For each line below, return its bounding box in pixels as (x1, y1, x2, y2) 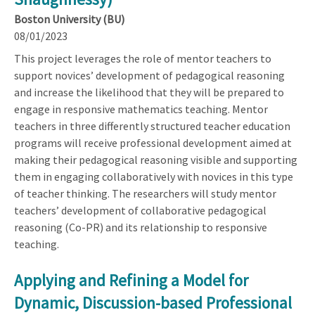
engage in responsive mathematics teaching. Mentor (14, 101, 268, 116)
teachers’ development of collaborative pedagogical (14, 202, 266, 217)
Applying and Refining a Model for (14, 269, 248, 290)
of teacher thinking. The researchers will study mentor (14, 186, 276, 200)
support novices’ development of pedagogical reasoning (14, 67, 285, 82)
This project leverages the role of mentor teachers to (14, 51, 271, 65)
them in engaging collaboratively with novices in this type (14, 169, 293, 184)
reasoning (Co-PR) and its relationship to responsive (14, 219, 267, 234)
